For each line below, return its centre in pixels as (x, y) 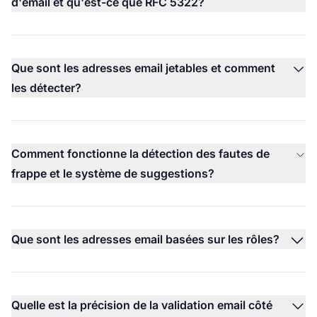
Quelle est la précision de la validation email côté (142, 305)
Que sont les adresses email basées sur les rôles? (145, 239)
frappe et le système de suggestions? (113, 173)
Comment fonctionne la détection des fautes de (140, 153)
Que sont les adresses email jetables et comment (143, 68)
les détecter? (46, 87)
